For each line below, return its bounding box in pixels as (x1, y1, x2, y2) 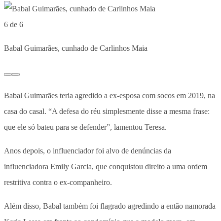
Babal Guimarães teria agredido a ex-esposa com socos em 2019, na (4, 91, 215, 100)
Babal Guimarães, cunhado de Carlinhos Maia (4, 43, 147, 52)
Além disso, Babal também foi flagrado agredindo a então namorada (4, 201, 216, 210)
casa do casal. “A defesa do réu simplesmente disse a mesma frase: (4, 107, 210, 115)
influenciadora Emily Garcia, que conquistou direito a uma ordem (4, 162, 207, 171)
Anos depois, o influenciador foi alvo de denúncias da (4, 146, 171, 155)
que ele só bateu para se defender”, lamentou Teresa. (4, 122, 167, 131)
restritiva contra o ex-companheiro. (4, 178, 112, 186)
